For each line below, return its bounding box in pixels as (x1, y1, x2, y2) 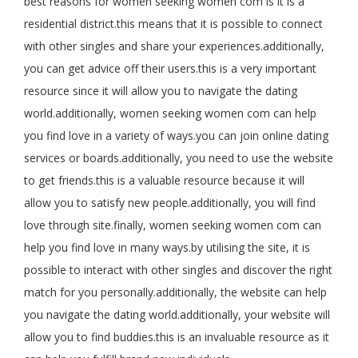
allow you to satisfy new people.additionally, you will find (24, 195, 316, 210)
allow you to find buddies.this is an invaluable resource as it (24, 329, 329, 344)
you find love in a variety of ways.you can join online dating (24, 128, 328, 143)
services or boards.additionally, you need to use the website (24, 150, 333, 165)
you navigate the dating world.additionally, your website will (24, 307, 330, 322)
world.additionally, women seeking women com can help (24, 105, 316, 121)
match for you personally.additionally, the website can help (24, 284, 327, 300)
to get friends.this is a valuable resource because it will (24, 173, 304, 188)
